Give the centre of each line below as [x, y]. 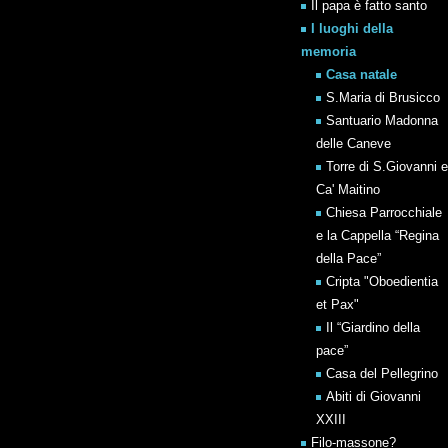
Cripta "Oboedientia [382, 281]
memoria [328, 51]
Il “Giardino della [373, 327]
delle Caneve [353, 143]
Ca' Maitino [348, 189]
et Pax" [337, 304]
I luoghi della [352, 28]
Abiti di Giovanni [373, 396]
